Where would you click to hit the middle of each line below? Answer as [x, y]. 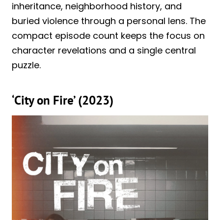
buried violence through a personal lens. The [109, 21]
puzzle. [26, 65]
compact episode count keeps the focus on [108, 36]
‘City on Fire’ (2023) [63, 100]
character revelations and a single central [104, 51]
